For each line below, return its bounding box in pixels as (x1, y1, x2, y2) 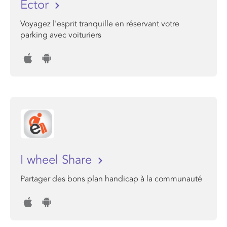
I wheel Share (20, 153, 95, 167)
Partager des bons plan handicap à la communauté (20, 174, 202, 184)
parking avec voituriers (20, 30, 101, 40)
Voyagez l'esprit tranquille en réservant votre (20, 19, 179, 29)
